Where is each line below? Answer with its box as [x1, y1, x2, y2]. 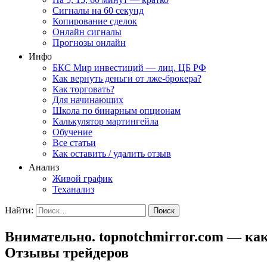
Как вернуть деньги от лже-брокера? [52, 73, 201, 83]
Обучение [52, 127, 92, 137]
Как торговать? [52, 84, 114, 94]
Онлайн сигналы [52, 27, 122, 37]
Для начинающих [52, 95, 123, 105]
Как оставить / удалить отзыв [52, 148, 171, 159]
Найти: [5, 205, 33, 215]
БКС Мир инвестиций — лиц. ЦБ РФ [52, 63, 206, 73]
